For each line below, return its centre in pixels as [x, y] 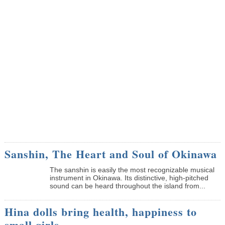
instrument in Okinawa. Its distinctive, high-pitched [129, 178]
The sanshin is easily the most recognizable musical [132, 170]
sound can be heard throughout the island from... [127, 186]
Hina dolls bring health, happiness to [100, 211]
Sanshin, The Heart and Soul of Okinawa [110, 154]
